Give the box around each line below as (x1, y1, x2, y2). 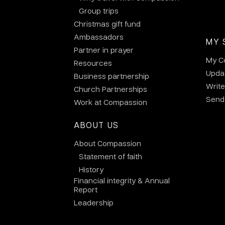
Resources (74, 58, 112, 68)
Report (74, 184, 97, 195)
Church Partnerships (74, 84, 147, 94)
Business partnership (74, 71, 149, 81)
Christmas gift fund (74, 19, 141, 29)
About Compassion (74, 138, 141, 149)
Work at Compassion (74, 97, 147, 107)
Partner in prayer (74, 45, 134, 55)
